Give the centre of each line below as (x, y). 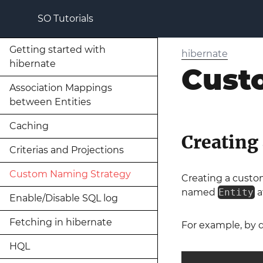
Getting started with (58, 50)
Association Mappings (61, 88)
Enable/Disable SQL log (64, 198)
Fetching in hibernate (61, 222)
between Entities (50, 102)
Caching (29, 126)
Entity (236, 192)
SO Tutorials (65, 18)
